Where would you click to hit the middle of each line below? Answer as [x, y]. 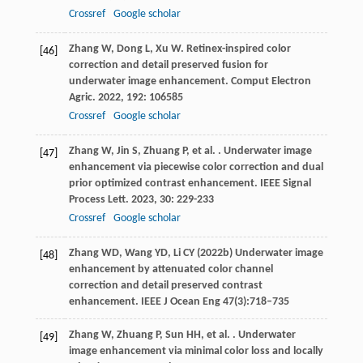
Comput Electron [271, 82]
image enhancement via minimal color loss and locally [196, 352]
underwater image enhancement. [149, 82]
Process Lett [97, 200]
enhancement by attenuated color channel [171, 270]
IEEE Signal [285, 184]
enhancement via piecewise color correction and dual [196, 168]
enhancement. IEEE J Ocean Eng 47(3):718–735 [179, 302]
